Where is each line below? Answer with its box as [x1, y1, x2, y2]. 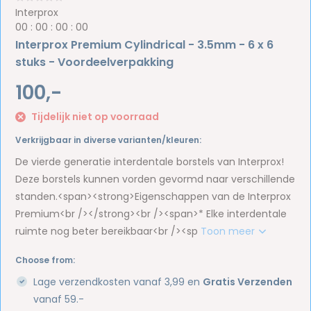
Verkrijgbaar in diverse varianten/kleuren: [15, 133, 202, 146]
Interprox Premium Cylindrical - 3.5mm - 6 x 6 [15, 37, 274, 53]
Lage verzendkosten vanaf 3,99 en [33, 274, 203, 289]
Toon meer [201, 224, 258, 238]
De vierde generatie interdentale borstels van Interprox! [15, 154, 285, 169]
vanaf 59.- [33, 292, 85, 306]
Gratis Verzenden [203, 274, 293, 289]
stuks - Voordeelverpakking [15, 54, 174, 70]
